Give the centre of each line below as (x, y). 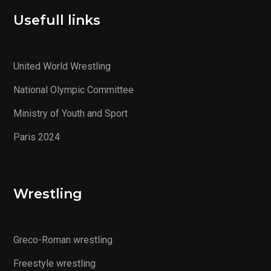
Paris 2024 (37, 137)
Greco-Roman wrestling (63, 240)
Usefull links (57, 21)
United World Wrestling (62, 67)
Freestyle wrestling (54, 264)
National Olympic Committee (73, 90)
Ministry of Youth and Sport (70, 114)
